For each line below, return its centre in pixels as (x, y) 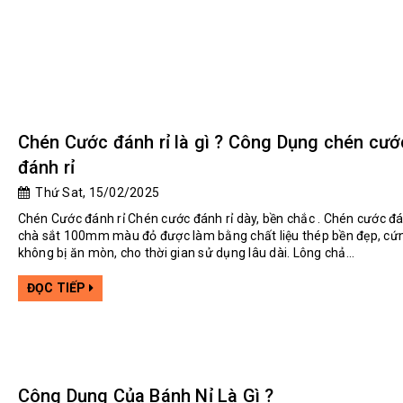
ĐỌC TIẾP (58, 287)
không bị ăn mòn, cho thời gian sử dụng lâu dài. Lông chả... (186, 252)
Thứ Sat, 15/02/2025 (94, 192)
